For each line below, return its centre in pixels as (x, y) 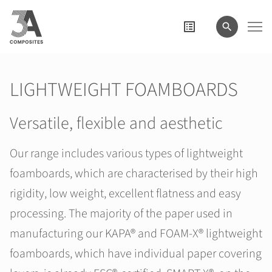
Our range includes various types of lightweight (126, 154)
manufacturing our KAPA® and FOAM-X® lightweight (136, 234)
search (24, 10)
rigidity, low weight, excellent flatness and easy (125, 194)
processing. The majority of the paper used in (121, 214)
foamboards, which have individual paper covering (136, 254)
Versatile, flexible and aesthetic (116, 123)
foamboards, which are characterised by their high (134, 174)
